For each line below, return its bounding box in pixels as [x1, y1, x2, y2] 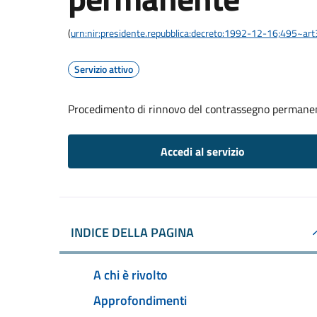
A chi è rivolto [93, 265, 168, 284]
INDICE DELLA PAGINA [71, 223, 194, 242]
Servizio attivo [74, 62, 133, 76]
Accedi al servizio [160, 143, 245, 160]
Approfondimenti [93, 290, 187, 310]
